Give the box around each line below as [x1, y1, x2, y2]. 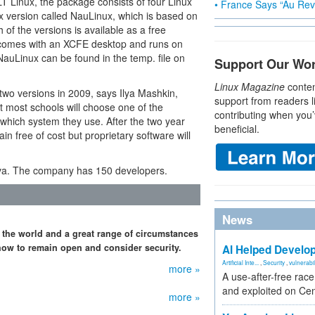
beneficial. [214, 122, 259, 136]
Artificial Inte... [222, 258, 259, 266]
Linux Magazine [214, 79, 285, 94]
